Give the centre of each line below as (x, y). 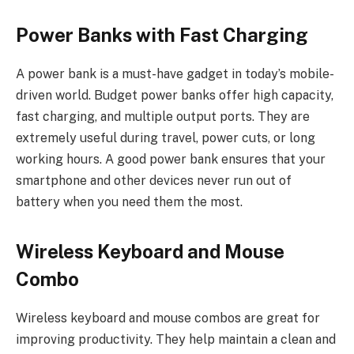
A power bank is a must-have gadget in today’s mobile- (175, 74)
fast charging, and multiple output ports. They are (163, 117)
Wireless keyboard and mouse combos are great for (168, 318)
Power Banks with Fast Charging (162, 35)
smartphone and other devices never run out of (154, 181)
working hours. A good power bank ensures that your (171, 160)
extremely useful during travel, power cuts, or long (166, 138)
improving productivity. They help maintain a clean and (176, 340)
